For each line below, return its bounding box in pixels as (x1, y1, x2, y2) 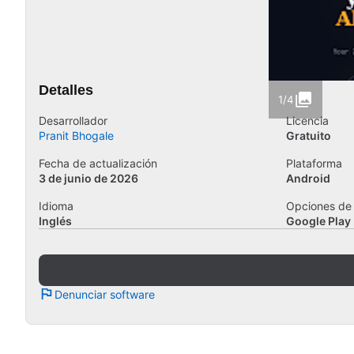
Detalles (39, 82, 93, 98)
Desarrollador (39, 114, 107, 127)
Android (285, 171, 330, 185)
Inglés (39, 214, 72, 228)
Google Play (285, 214, 351, 228)
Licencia (285, 114, 329, 127)
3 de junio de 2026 (39, 171, 138, 185)
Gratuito (285, 129, 331, 142)
